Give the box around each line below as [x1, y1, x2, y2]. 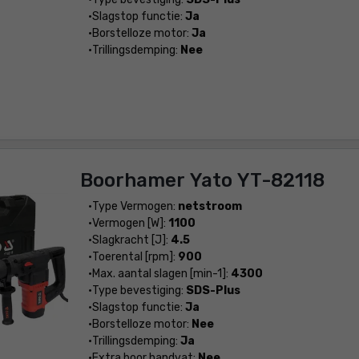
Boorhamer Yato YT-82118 [79, 169, 325, 192]
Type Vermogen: [91, 200, 178, 213]
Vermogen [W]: [91, 216, 168, 230]
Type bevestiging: [91, 284, 186, 297]
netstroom [177, 200, 242, 213]
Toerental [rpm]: [91, 250, 178, 264]
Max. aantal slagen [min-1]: [91, 267, 231, 280]
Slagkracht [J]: [91, 233, 171, 247]
